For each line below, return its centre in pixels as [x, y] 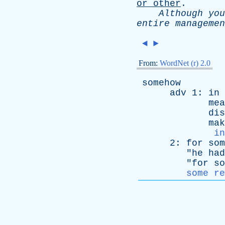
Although [181, 14]
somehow [161, 83]
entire [153, 24]
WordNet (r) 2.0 [185, 63]
